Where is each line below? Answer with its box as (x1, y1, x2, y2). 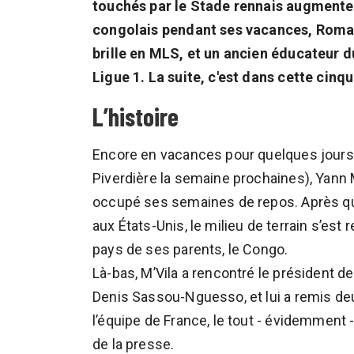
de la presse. (92, 336, 175, 352)
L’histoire (92, 101, 179, 131)
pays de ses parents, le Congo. (92, 241, 288, 258)
